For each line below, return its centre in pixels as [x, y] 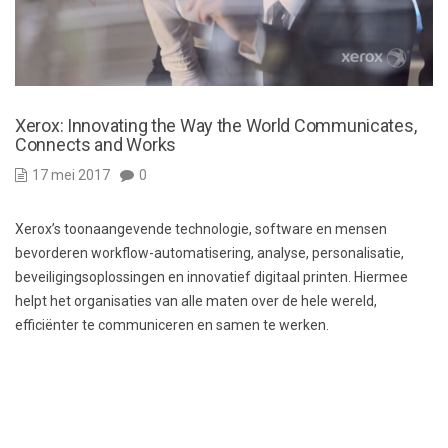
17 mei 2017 [71, 175]
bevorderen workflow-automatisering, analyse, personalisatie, [209, 253]
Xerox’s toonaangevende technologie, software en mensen [201, 229]
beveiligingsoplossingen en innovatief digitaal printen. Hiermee [211, 277]
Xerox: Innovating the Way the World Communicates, [216, 126]
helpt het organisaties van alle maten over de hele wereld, [196, 301]
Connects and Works [95, 145]
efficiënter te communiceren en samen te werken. [172, 325]
